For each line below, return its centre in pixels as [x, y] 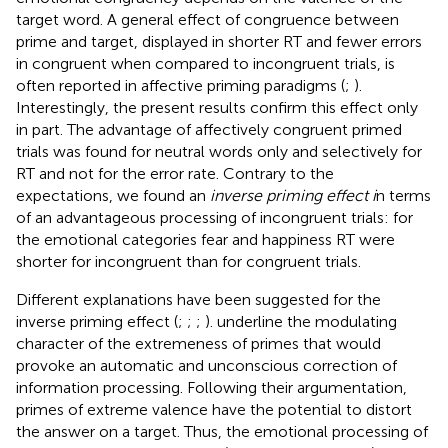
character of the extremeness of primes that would [198, 343]
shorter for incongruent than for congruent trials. [188, 261]
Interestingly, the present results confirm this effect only [217, 107]
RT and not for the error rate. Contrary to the [175, 173]
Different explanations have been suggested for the [198, 299]
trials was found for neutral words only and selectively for [219, 151]
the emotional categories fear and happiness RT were [205, 239]
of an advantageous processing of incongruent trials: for [214, 217]
